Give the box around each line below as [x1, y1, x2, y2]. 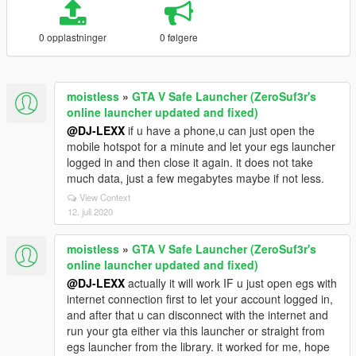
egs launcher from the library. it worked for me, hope [67, 339, 330, 354]
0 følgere [159, 30, 198, 44]
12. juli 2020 [68, 205, 113, 218]
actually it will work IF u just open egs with [125, 275, 337, 291]
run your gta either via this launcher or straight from [67, 323, 325, 339]
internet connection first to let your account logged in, [67, 291, 333, 307]
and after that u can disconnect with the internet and [67, 307, 328, 323]
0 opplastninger [38, 30, 106, 44]
